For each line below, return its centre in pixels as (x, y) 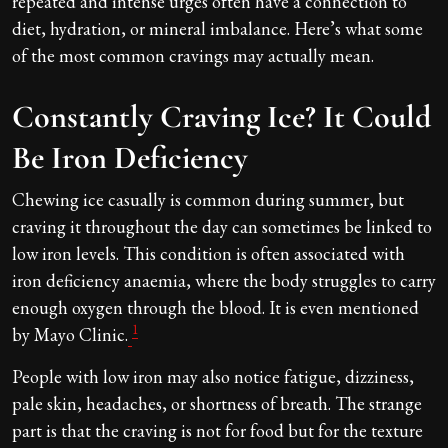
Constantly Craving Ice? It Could (221, 116)
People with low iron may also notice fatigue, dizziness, (213, 376)
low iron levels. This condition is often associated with (208, 253)
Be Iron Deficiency (130, 157)
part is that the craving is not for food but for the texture (217, 430)
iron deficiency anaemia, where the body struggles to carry (224, 280)
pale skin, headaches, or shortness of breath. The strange (217, 403)
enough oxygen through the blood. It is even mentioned (215, 307)
